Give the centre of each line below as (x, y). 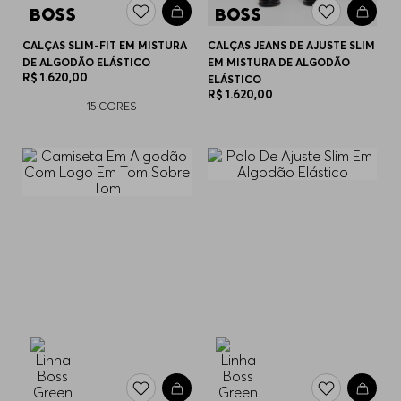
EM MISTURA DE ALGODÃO (279, 63)
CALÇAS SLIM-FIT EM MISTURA (105, 46)
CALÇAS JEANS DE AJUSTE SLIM (292, 46)
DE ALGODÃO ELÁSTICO (87, 63)
